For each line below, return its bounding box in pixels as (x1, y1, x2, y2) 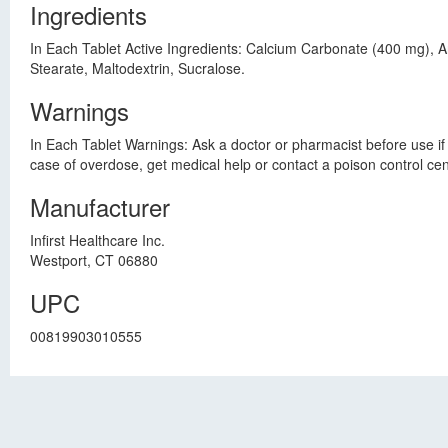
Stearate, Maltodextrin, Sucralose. (30, 58, 245, 78)
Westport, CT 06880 (30, 250, 158, 270)
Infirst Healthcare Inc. (30, 230, 165, 250)
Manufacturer (30, 189, 170, 224)
